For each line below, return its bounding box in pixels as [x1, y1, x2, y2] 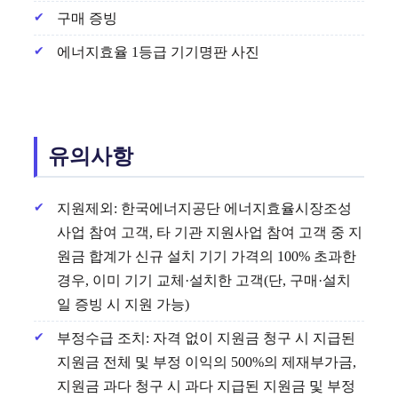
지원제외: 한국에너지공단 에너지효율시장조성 [57, 200, 352, 216]
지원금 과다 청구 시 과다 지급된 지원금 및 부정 [57, 378, 355, 394]
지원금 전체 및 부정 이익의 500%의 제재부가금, [57, 354, 356, 370]
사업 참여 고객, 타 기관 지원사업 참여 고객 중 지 [57, 224, 362, 240]
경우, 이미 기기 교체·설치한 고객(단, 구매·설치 [57, 272, 351, 288]
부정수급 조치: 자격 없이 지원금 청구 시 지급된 [57, 330, 355, 346]
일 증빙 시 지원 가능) [57, 296, 189, 312]
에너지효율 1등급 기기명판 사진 [57, 44, 259, 60]
